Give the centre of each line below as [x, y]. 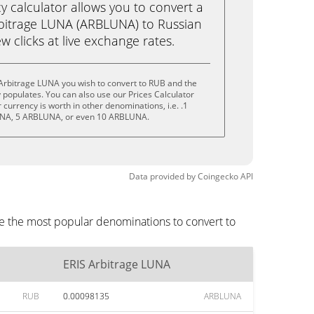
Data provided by [162, 176]
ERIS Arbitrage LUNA [117, 264]
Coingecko [218, 176]
